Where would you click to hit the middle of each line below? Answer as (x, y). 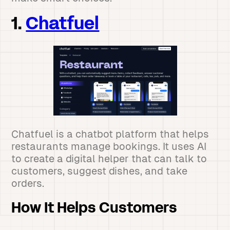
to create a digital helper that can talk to (109, 159)
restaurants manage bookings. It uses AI (109, 146)
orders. (28, 183)
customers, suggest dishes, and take (100, 171)
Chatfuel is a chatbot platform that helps (110, 134)
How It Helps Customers (94, 209)
